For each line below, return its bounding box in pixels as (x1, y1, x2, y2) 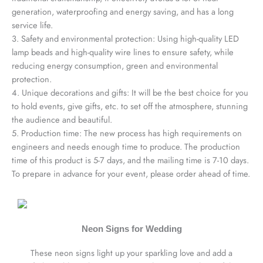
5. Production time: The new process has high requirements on (12, 126, 242, 139)
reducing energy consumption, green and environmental (12, 59, 218, 72)
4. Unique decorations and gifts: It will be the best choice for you (12, 86, 248, 99)
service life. (12, 18, 53, 31)
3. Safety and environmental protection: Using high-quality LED (12, 32, 239, 45)
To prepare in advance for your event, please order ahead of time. (12, 167, 250, 180)
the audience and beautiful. (12, 113, 112, 126)
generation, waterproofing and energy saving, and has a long (12, 5, 234, 18)
